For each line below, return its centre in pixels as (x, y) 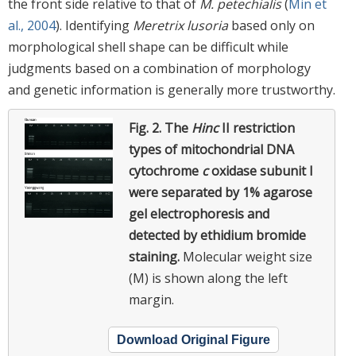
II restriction (257, 128)
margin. (151, 299)
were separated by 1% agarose (221, 192)
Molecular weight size (246, 256)
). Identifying (94, 25)
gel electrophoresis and (199, 213)
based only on (271, 25)
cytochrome (165, 170)
